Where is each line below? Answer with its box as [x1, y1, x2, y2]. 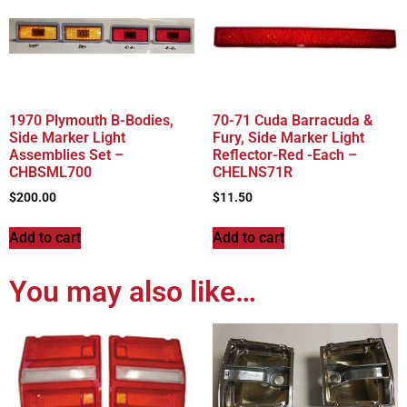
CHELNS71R [213, 163, 293, 181]
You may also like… [9, 273, 256, 309]
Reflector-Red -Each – [213, 145, 357, 164]
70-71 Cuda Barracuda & [213, 111, 372, 129]
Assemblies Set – [9, 145, 124, 164]
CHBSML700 [9, 163, 92, 181]
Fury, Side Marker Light [213, 128, 364, 146]
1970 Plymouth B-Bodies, [9, 111, 174, 129]
